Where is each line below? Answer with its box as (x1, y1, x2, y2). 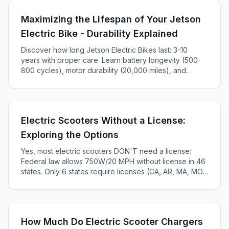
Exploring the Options (21, 129, 119, 140)
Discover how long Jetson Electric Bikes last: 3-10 (21, 45, 188, 54)
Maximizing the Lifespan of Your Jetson (21, 14, 201, 25)
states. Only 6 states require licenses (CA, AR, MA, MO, (21, 167, 204, 176)
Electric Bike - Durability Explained (21, 28, 178, 39)
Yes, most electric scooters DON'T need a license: (21, 147, 191, 155)
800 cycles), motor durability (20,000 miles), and (21, 66, 186, 75)
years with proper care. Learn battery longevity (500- (21, 56, 201, 64)
